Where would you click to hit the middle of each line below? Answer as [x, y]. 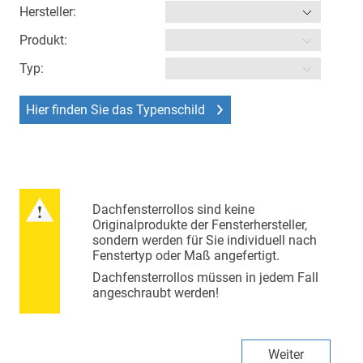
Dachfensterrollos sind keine [174, 210]
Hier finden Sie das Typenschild [116, 110]
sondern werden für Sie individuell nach [205, 241]
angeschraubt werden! [156, 293]
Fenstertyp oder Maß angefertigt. [186, 256]
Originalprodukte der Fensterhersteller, [200, 225]
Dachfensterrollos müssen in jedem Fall [206, 278]
